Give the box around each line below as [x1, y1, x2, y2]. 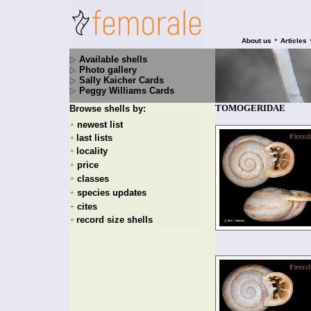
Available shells [79, 54, 147, 65]
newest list [77, 119, 123, 131]
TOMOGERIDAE [215, 103, 285, 113]
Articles [280, 37, 307, 44]
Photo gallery [79, 65, 137, 75]
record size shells [76, 215, 153, 225]
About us [242, 37, 271, 44]
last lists [76, 133, 112, 143]
